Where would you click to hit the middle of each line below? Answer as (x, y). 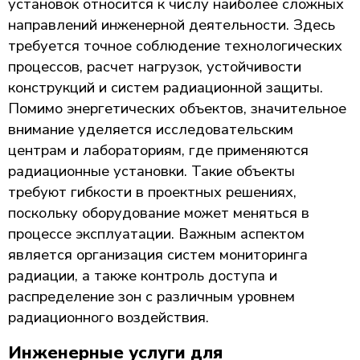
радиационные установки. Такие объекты (151, 171)
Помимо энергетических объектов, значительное (177, 108)
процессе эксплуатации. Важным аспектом (156, 233)
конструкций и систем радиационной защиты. (166, 87)
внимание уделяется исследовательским (151, 129)
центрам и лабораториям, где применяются (158, 150)
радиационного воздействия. (108, 317)
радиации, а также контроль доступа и (143, 275)
